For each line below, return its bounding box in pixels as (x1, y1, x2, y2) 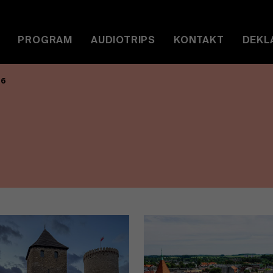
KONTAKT (174, 36, 224, 46)
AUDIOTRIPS (91, 36, 156, 46)
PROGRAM (18, 36, 73, 46)
